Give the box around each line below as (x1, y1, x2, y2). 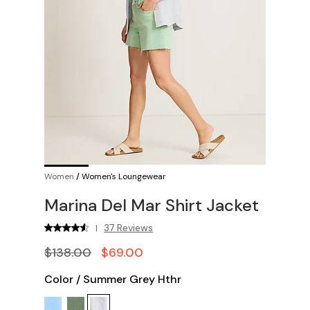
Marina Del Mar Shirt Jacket (44, 194, 259, 216)
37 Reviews (104, 221, 154, 234)
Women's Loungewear (82, 171, 166, 182)
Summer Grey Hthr (83, 272, 181, 286)
